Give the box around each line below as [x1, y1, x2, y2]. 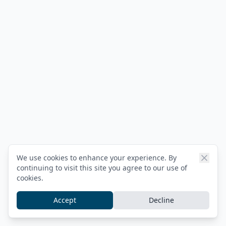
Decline [148, 195, 174, 205]
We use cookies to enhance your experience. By [17, 153, 177, 162]
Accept [53, 195, 76, 205]
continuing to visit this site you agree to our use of [17, 163, 187, 173]
